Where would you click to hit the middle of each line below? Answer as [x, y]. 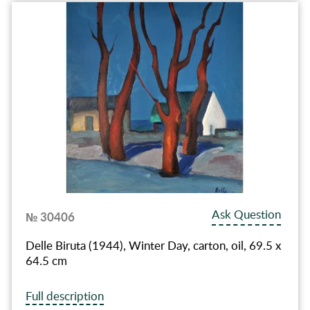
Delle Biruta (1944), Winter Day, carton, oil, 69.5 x [153, 246]
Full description [64, 296]
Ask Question [247, 215]
